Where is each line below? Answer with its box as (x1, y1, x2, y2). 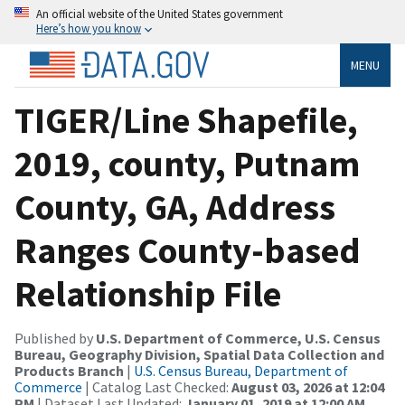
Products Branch (14, 361, 124, 380)
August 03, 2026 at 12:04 (231, 377, 384, 396)
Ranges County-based (14, 227, 361, 273)
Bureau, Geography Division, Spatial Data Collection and (14, 344, 384, 363)
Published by (14, 328, 96, 347)
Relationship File (14, 270, 281, 316)
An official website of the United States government (36, 6, 283, 21)
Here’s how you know (36, 21, 141, 35)
